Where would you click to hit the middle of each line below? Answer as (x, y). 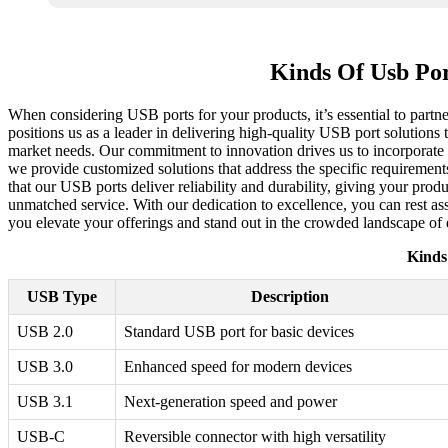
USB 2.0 (45, 332)
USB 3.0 (45, 367)
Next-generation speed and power (230, 402)
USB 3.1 (45, 402)
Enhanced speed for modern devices (238, 367)
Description (289, 297)
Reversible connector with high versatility (255, 437)
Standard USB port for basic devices (239, 332)
